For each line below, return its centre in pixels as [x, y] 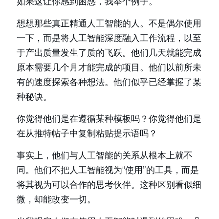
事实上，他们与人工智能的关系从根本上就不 [105, 155]
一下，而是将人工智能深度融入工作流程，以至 [109, 38]
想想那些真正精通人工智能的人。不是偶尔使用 [109, 23]
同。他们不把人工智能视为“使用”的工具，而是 [108, 170]
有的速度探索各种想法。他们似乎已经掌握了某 [109, 82]
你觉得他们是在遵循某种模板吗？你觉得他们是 [109, 119]
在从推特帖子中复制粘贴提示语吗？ [87, 133]
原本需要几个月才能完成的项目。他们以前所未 [109, 67]
